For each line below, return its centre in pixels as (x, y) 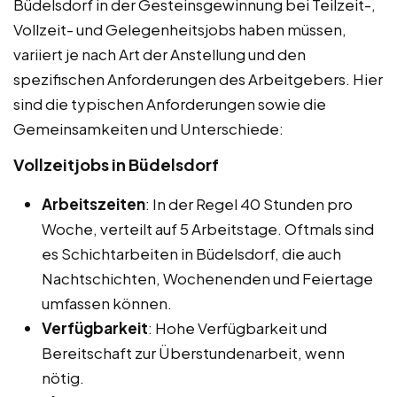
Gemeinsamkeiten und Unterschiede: (148, 128)
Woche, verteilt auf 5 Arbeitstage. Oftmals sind (208, 228)
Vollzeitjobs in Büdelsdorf (116, 164)
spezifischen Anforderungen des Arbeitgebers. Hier (198, 78)
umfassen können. (107, 303)
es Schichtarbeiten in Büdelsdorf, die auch (191, 253)
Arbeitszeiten (93, 203)
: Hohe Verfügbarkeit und (237, 327)
